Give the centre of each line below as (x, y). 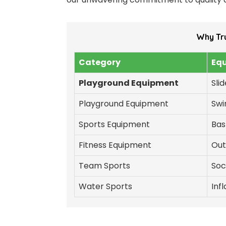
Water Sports (105, 186)
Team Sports (104, 165)
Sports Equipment (114, 124)
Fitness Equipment (115, 145)
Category (100, 62)
